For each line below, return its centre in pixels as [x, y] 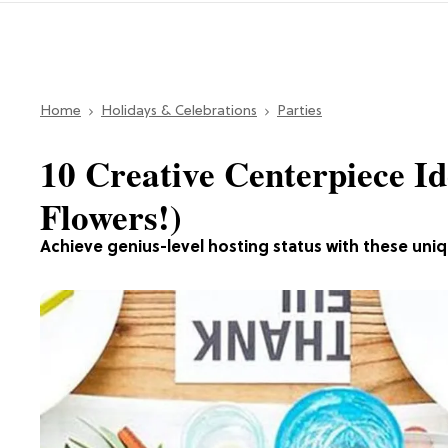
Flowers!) [111, 216]
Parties [299, 111]
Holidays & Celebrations [179, 111]
